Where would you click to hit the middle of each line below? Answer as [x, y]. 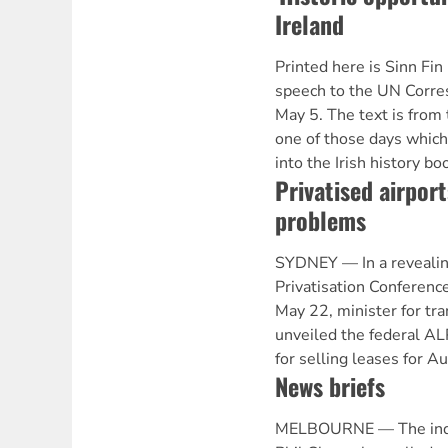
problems [320, 220]
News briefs [329, 386]
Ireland [309, 24]
